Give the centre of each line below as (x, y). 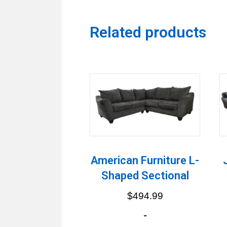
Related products (148, 32)
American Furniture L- (145, 160)
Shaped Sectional (145, 175)
